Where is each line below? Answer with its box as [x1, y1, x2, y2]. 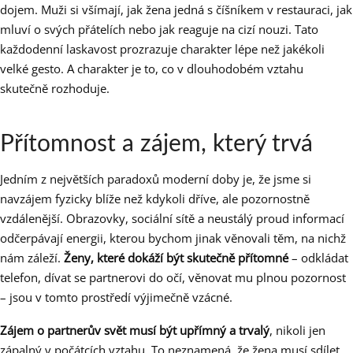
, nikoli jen [269, 322, 325, 339]
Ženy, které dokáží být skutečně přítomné [64, 250, 288, 266]
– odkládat [288, 250, 348, 266]
